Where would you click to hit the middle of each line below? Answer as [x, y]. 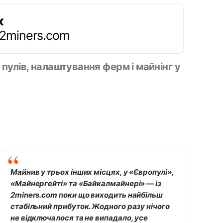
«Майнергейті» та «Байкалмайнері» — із [86, 183]
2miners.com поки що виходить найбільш [87, 195]
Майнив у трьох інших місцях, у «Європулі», [92, 172]
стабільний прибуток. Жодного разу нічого [90, 206]
